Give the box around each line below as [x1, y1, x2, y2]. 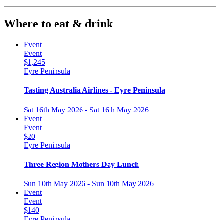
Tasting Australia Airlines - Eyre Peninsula [24, 86, 165, 95]
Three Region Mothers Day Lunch [24, 160, 139, 168]
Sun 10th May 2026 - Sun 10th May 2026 [24, 179, 154, 188]
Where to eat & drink [4, 17, 113, 30]
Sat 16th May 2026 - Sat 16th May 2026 [24, 105, 149, 114]
